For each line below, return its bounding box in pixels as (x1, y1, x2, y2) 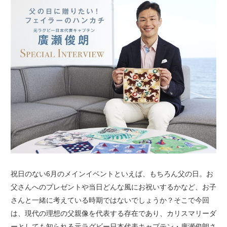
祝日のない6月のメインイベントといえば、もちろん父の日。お (10, 169, 213, 178)
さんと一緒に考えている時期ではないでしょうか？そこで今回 (10, 196, 209, 204)
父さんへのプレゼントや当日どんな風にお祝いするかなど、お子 (10, 182, 216, 191)
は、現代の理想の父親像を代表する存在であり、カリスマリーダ (10, 209, 216, 217)
